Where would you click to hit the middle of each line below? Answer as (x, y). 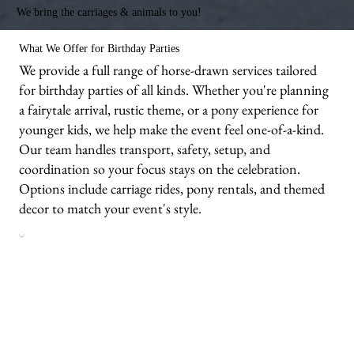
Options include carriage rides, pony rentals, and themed (172, 188)
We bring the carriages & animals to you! (109, 11)
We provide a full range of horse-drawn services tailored (168, 70)
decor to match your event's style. (111, 208)
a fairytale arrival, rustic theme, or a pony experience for (169, 109)
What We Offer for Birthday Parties (100, 48)
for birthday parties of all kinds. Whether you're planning (174, 89)
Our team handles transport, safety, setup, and (145, 149)
